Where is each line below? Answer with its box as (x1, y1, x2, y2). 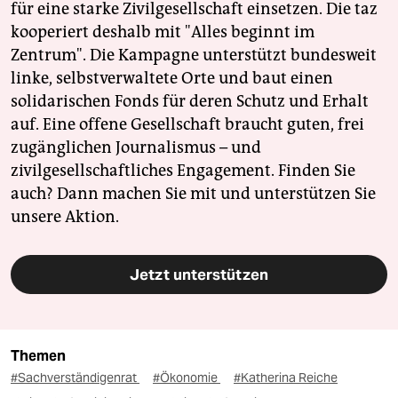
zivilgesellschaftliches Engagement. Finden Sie (11, 161, 355, 181)
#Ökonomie (153, 370, 220, 386)
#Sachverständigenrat (11, 370, 139, 386)
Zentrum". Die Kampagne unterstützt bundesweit (11, 45, 377, 66)
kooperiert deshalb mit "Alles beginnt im (11, 22, 314, 43)
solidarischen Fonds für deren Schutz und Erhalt (11, 92, 369, 112)
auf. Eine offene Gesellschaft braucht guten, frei (11, 115, 364, 135)
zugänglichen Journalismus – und (11, 138, 261, 158)
